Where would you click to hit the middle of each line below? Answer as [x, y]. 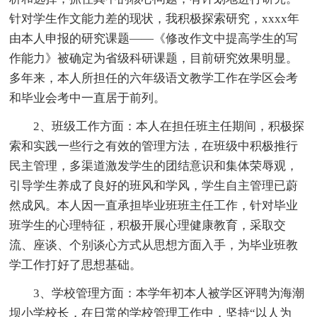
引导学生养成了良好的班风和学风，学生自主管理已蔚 [154, 185]
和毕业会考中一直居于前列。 [88, 98]
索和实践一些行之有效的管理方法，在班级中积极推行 [154, 146]
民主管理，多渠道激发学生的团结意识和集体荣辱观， [154, 166]
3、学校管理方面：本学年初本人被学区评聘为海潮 [157, 293]
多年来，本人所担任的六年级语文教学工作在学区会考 [154, 78]
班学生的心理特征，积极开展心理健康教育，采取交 [148, 225]
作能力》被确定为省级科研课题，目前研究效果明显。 [154, 58]
